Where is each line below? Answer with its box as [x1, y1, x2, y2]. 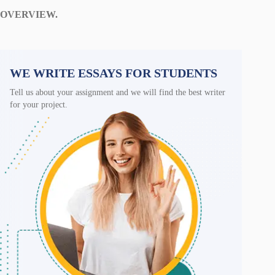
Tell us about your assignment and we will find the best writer [10, 87, 225, 97]
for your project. [10, 99, 68, 109]
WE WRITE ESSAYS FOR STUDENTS [10, 66, 217, 80]
